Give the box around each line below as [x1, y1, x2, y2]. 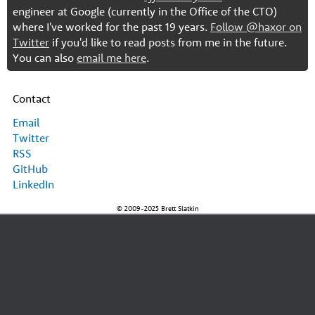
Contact [13, 91, 51, 105]
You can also [13, 51, 77, 65]
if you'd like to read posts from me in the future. [49, 35, 287, 49]
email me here [77, 51, 146, 65]
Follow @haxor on [210, 20, 302, 34]
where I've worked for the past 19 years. [13, 20, 210, 34]
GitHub [13, 162, 48, 176]
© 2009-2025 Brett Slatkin [116, 203, 199, 213]
